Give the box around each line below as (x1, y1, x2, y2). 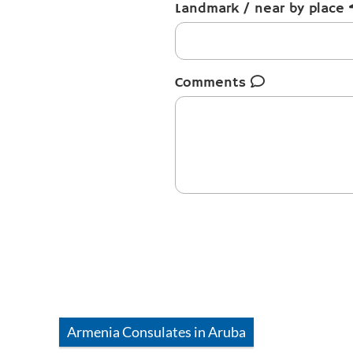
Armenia (67, 323, 120, 340)
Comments (175, 74, 251, 91)
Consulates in (120, 323, 208, 340)
